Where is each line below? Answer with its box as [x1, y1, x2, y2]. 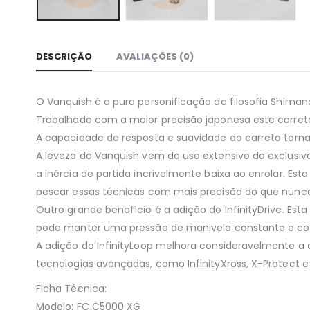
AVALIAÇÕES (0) [116, 49, 194, 63]
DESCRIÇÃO [36, 49, 92, 63]
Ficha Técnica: [36, 281, 107, 295]
